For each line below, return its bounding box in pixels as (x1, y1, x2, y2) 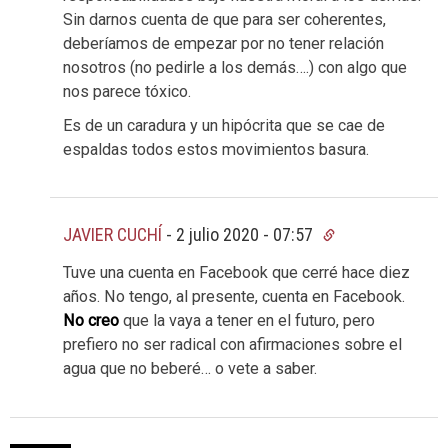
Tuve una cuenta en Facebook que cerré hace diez (63, 263, 410, 283)
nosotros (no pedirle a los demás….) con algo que (63, 57, 407, 77)
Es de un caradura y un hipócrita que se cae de (63, 115, 385, 135)
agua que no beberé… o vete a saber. (63, 359, 317, 379)
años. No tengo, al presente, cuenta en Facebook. (63, 287, 405, 307)
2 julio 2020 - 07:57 (176, 223, 317, 245)
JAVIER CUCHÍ (63, 223, 162, 245)
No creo (63, 311, 119, 331)
